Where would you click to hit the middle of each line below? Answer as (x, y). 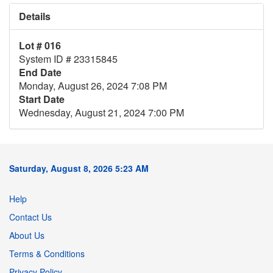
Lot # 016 (40, 46)
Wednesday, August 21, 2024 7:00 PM (101, 113)
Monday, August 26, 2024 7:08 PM (93, 86)
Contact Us (30, 217)
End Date (40, 73)
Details (35, 16)
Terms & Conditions (47, 254)
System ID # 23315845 (68, 59)
